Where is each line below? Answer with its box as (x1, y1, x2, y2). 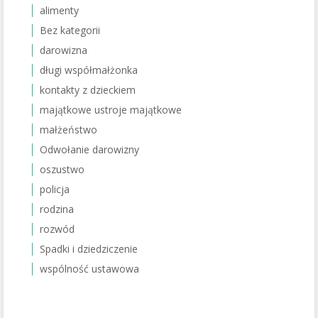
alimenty (40, 4, 79, 17)
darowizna (40, 43, 87, 57)
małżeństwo (40, 123, 97, 136)
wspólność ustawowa (40, 262, 139, 275)
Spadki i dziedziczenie (40, 242, 138, 256)
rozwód (40, 222, 75, 236)
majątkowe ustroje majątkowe (40, 103, 182, 116)
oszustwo (40, 163, 84, 176)
